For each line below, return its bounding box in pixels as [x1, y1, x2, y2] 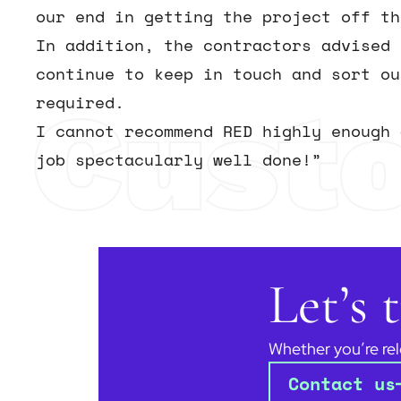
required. [36, 90, 124, 115]
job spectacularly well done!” [36, 148, 321, 173]
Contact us [288, 370, 397, 397]
